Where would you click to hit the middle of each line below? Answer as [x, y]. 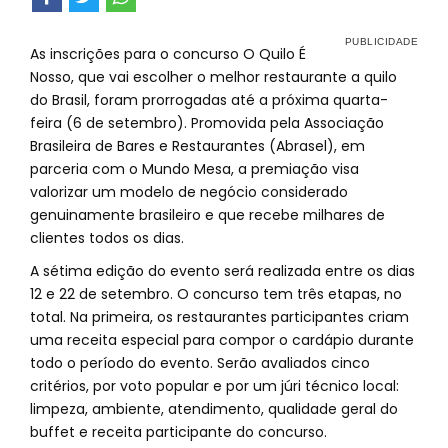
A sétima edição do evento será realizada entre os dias [222, 271]
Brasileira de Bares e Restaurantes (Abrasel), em [197, 146]
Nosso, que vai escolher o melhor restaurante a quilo [213, 77]
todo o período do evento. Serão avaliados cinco [200, 363]
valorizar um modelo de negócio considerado [189, 192]
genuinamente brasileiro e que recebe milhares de [207, 215]
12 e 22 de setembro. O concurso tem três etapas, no [216, 294]
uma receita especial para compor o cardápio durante [222, 340]
